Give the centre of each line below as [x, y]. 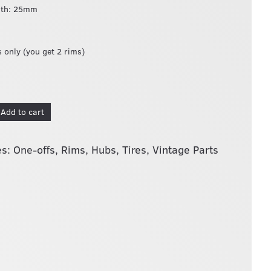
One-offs [34, 149]
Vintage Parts [186, 149]
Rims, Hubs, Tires [104, 149]
